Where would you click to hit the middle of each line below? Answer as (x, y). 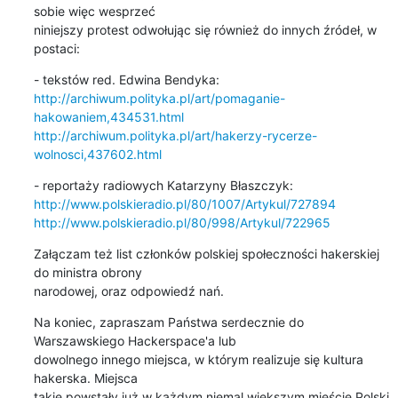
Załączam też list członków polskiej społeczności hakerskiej (206, 253)
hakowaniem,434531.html (108, 116)
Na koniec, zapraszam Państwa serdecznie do (168, 322)
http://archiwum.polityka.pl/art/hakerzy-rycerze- (175, 135)
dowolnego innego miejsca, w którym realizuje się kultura (198, 359)
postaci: (56, 48)
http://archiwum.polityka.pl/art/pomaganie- (159, 98)
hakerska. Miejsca (87, 378)
